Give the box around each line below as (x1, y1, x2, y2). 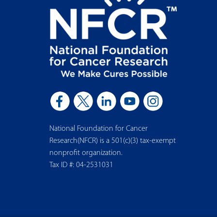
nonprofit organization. (49, 149, 123, 157)
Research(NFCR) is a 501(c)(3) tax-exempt (49, 137, 176, 145)
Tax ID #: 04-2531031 (49, 161, 113, 170)
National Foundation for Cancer (49, 125, 148, 133)
